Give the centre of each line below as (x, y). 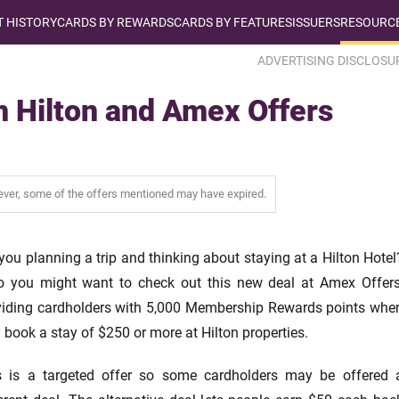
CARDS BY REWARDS (115, 22)
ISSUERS (316, 22)
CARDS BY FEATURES (233, 22)
